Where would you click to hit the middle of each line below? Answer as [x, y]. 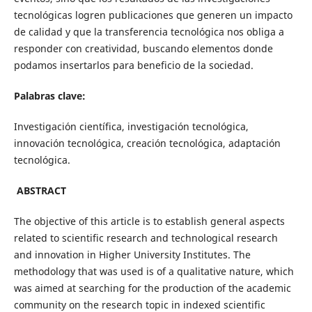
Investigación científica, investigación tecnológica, [131, 126]
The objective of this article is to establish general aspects [149, 221]
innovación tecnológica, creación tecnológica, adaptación [147, 143]
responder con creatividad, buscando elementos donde [143, 48]
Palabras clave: [49, 95]
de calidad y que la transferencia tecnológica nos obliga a [149, 31]
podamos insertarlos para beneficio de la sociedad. [133, 65]
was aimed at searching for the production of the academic [152, 288]
